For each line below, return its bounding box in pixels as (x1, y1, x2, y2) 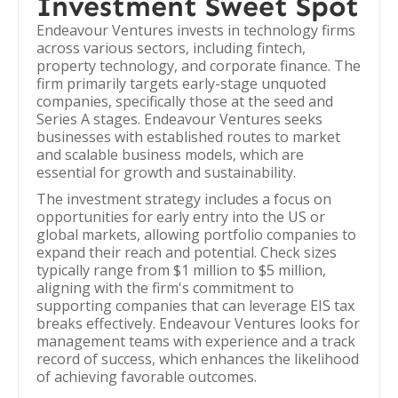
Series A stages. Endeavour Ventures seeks (36, 109, 322, 129)
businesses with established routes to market (36, 127, 340, 147)
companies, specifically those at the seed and (36, 92, 333, 111)
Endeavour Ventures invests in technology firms (36, 20, 355, 40)
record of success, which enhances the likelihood (36, 349, 359, 369)
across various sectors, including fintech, (36, 38, 306, 58)
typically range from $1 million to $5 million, (36, 260, 326, 280)
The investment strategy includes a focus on (36, 189, 331, 209)
